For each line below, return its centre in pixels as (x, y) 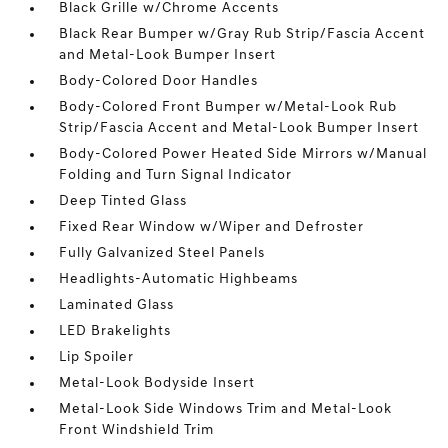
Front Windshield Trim (137, 430)
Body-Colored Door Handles (159, 81)
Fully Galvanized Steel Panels (162, 253)
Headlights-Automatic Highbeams (179, 279)
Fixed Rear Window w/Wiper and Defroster (212, 227)
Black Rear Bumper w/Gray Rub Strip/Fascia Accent (242, 34)
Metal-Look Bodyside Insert (157, 383)
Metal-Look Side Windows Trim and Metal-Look (226, 409)
